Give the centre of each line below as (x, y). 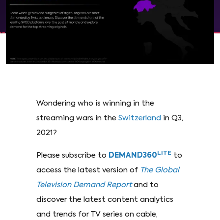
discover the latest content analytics (105, 199)
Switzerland (140, 118)
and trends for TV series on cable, (97, 214)
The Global (160, 170)
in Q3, (172, 118)
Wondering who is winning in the (95, 103)
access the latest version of (88, 170)
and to (145, 185)
